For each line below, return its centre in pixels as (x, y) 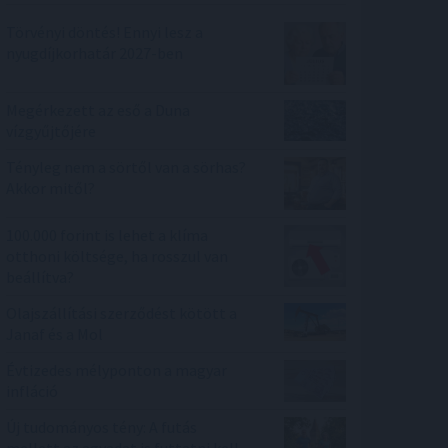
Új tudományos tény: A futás (101, 427)
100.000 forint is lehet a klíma (107, 235)
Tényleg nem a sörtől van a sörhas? (126, 166)
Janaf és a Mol (54, 334)
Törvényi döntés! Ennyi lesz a (104, 32)
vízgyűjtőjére (51, 130)
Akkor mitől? (50, 187)
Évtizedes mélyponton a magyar (116, 370)
